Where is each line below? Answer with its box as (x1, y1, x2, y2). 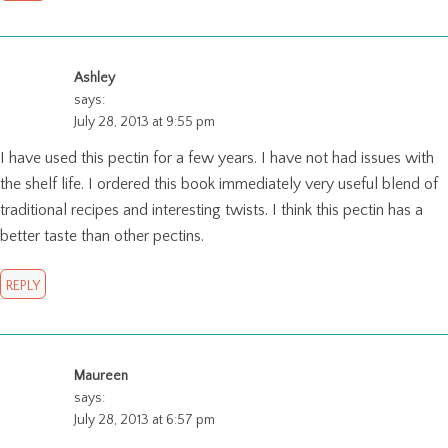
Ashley (74, 69, 115, 86)
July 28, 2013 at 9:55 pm (74, 113, 215, 130)
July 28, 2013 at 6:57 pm (74, 411, 215, 428)
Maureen (74, 367, 128, 384)
